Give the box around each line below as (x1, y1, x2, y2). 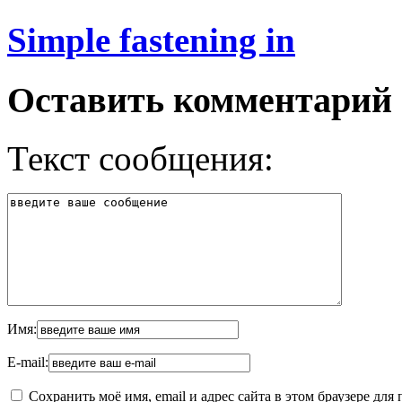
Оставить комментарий (7, 80, 392, 121)
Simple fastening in (7, 21, 295, 60)
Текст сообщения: (7, 139, 274, 179)
